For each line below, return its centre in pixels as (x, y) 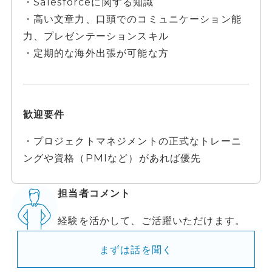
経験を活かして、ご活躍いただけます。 (152, 220)
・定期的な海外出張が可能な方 (96, 53)
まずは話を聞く (136, 249)
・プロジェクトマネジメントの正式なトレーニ (132, 141)
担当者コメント (94, 193)
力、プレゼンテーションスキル (96, 36)
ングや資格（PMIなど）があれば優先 (112, 158)
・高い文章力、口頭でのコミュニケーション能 (132, 19)
